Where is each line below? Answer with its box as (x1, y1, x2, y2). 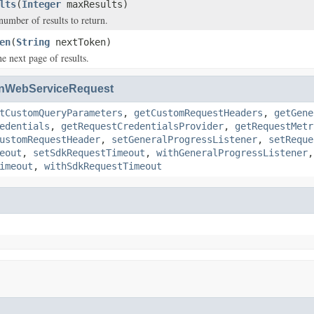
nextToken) (50, 36, 111, 48)
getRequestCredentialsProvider (61, 121, 224, 132)
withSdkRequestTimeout (44, 161, 162, 172)
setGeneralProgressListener (111, 134, 257, 145)
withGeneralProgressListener (156, 147, 308, 158)
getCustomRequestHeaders (134, 107, 263, 118)
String (16, 36, 50, 48)
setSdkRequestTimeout (33, 147, 145, 158)
